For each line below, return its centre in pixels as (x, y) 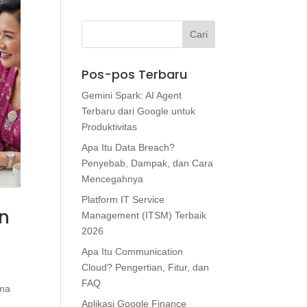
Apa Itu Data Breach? (128, 147)
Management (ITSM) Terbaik (144, 215)
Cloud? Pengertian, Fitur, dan (146, 267)
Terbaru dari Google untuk (139, 111)
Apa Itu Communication (133, 251)
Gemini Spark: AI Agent (132, 95)
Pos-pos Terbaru (135, 74)
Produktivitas (110, 127)
